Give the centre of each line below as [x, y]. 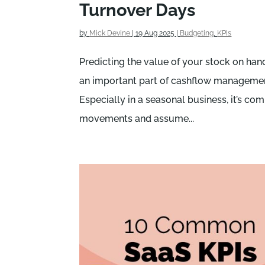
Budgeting [197, 33]
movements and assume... [137, 118]
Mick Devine [110, 33]
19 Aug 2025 [155, 33]
